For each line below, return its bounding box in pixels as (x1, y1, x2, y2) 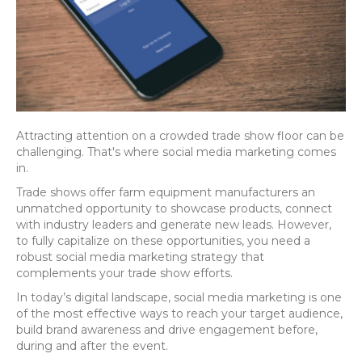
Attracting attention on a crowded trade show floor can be (16, 128, 344, 143)
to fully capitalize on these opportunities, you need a (16, 233, 310, 248)
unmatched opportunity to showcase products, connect (16, 200, 332, 216)
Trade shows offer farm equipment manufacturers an (16, 184, 315, 200)
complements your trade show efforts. (16, 265, 233, 280)
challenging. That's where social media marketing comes (16, 144, 336, 159)
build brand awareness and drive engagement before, (16, 322, 318, 337)
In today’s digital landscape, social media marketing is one (16, 289, 342, 305)
